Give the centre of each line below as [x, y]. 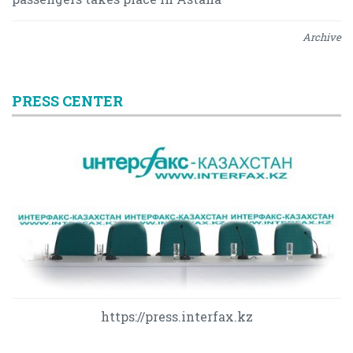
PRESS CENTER [67, 101]
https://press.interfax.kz [176, 316]
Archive [322, 37]
